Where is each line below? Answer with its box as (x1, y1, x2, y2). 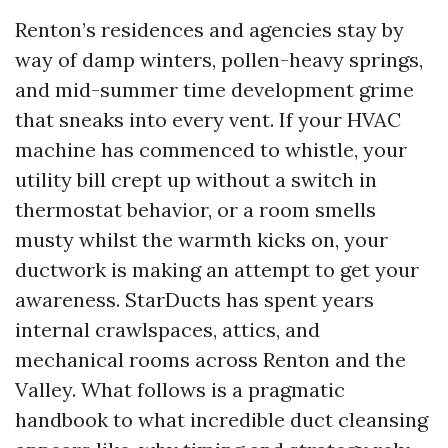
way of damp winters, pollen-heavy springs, (15, 47, 423, 72)
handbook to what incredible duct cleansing (15, 407, 428, 432)
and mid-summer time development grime (15, 77, 414, 102)
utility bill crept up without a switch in (15, 167, 377, 192)
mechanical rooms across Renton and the (15, 347, 406, 372)
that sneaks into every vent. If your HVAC (15, 107, 401, 132)
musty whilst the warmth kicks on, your (15, 227, 388, 252)
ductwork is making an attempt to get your (15, 257, 419, 282)
